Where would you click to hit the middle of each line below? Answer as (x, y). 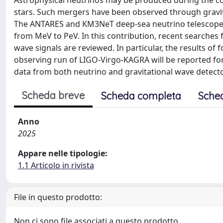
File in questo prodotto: (58, 197)
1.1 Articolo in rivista (56, 165)
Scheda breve (53, 95)
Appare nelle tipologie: (63, 153)
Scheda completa (141, 96)
